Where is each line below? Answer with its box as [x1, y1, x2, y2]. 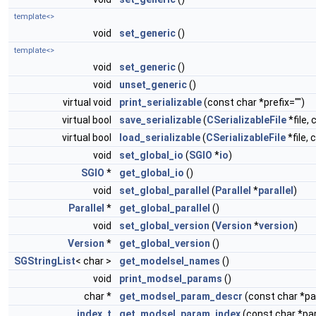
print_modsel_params [119, 273, 222, 285]
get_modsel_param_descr [119, 291, 243, 303]
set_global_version [119, 220, 209, 232]
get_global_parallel [119, 202, 210, 214]
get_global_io [119, 167, 184, 179]
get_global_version [119, 238, 210, 250]
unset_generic [119, 79, 187, 91]
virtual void [63, 97, 114, 109]
